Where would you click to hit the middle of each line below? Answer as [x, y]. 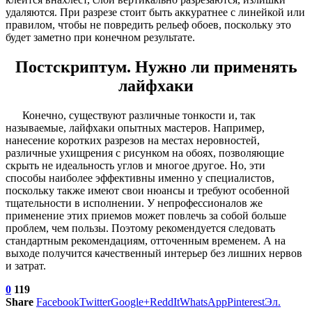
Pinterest [246, 302]
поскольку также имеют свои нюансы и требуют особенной [148, 190]
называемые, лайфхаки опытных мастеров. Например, [135, 127]
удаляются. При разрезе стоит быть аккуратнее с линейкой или [155, 13]
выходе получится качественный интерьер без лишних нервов [154, 253]
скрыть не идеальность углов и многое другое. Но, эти [135, 165]
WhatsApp [203, 302]
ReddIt [165, 302]
